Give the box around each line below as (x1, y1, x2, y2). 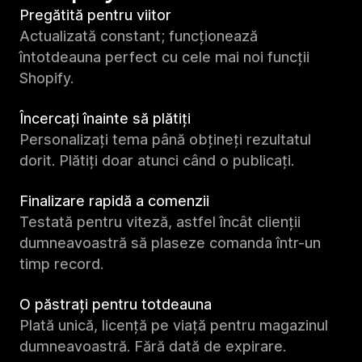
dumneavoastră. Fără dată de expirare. (19, 337, 286, 355)
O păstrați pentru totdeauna (19, 295, 212, 313)
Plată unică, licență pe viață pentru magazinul (19, 316, 328, 334)
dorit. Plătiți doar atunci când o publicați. (19, 151, 294, 169)
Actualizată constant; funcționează (19, 27, 258, 44)
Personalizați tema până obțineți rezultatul (19, 130, 311, 148)
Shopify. (19, 69, 74, 86)
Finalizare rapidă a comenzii (19, 192, 209, 209)
